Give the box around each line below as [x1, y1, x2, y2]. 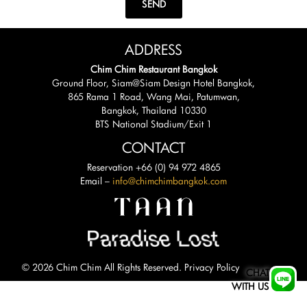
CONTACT [122, 138, 185, 157]
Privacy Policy [184, 260, 241, 273]
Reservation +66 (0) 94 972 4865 [86, 160, 221, 173]
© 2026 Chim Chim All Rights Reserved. [22, 260, 185, 273]
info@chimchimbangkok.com [112, 174, 227, 187]
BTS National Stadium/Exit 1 [95, 117, 212, 130]
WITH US [232, 280, 269, 293]
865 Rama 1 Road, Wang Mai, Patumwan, [67, 90, 240, 103]
